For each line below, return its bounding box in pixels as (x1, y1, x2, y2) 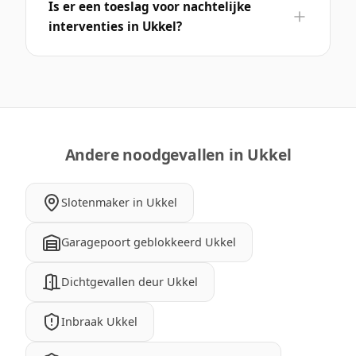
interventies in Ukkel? (48, 17, 182, 34)
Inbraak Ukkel (61, 313, 137, 329)
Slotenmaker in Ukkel (61, 194, 177, 210)
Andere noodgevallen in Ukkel (64, 143, 292, 165)
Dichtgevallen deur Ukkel (61, 273, 198, 289)
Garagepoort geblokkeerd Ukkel (61, 234, 236, 250)
